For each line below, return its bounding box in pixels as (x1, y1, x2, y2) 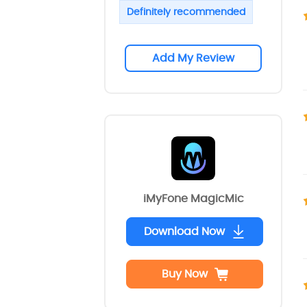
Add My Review (152, 50, 234, 66)
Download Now (144, 223, 225, 239)
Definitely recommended (127, 5, 245, 19)
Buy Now (161, 266, 208, 282)
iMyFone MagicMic (143, 191, 244, 206)
